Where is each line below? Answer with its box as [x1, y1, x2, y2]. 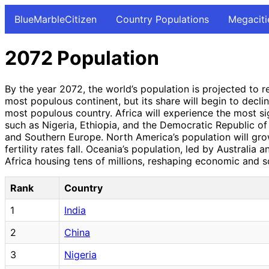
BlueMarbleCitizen [14, 13, 97, 25]
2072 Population [5, 46, 159, 70]
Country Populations [116, 13, 209, 25]
